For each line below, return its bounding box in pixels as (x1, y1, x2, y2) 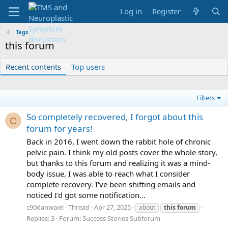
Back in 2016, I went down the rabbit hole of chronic (26, 136, 211, 147)
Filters (196, 93, 215, 102)
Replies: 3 (26, 213, 54, 223)
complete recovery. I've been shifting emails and (26, 179, 195, 190)
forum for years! (26, 123, 93, 135)
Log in (120, 6, 142, 16)
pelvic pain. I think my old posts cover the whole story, (26, 147, 217, 158)
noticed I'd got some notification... (26, 190, 146, 201)
